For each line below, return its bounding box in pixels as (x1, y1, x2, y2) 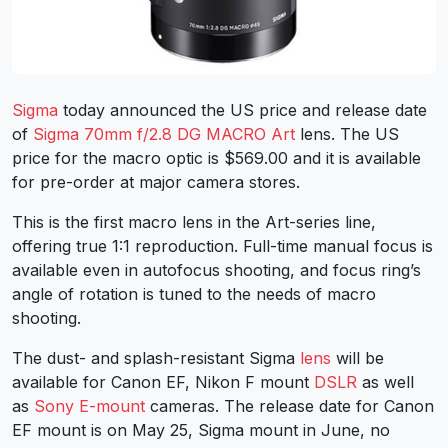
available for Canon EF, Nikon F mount (12, 371, 314, 392)
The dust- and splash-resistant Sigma (12, 347, 300, 368)
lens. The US (295, 123, 399, 144)
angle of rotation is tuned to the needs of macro (12, 283, 376, 304)
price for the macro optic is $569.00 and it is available (12, 147, 421, 168)
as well (357, 371, 414, 392)
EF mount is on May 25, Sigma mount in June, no (12, 419, 390, 440)
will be (331, 347, 384, 368)
